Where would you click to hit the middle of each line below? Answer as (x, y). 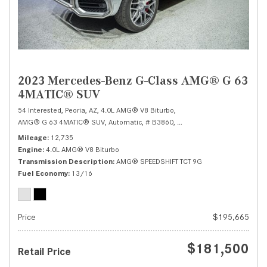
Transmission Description (65, 162)
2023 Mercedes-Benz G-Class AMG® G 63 (133, 81)
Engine (30, 150)
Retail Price (44, 252)
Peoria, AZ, (82, 110)
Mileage (32, 138)
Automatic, (126, 122)
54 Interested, (41, 110)
